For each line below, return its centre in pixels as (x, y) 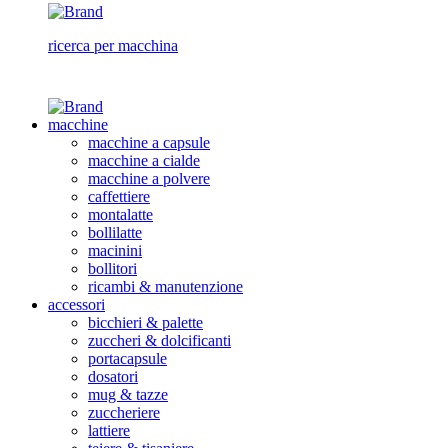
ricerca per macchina (113, 45)
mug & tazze (128, 394)
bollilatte (115, 232)
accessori (76, 304)
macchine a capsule (149, 142)
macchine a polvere (149, 178)
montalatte (120, 214)
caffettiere (119, 196)
